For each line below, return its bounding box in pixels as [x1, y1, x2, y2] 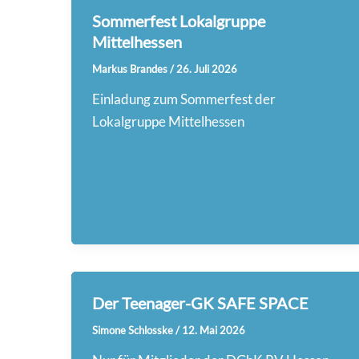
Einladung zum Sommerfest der [91, 91, 276, 108]
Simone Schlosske [91, 323, 175, 337]
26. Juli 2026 [175, 62, 237, 75]
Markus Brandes [91, 62, 170, 75]
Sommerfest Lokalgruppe [91, 10, 265, 30]
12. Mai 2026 [181, 323, 245, 337]
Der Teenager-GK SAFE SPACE [91, 292, 309, 313]
